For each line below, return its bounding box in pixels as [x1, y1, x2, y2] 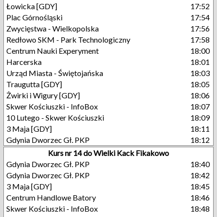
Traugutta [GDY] [6, 79, 62, 89]
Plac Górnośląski [6, 13, 62, 22]
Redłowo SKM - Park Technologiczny [6, 35, 130, 44]
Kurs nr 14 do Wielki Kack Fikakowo [48, 148, 169, 157]
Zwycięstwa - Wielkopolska [6, 24, 99, 33]
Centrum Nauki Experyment [6, 46, 99, 55]
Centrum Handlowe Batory [6, 193, 96, 202]
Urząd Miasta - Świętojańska [6, 68, 103, 77]
